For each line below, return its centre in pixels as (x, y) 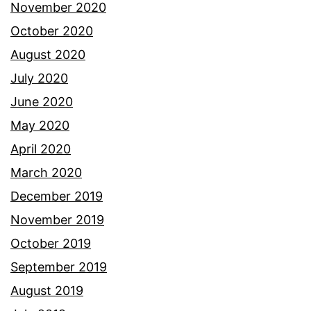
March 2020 (46, 172)
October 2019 (51, 243)
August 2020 (48, 54)
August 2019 (47, 290)
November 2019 (57, 219)
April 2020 (41, 149)
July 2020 (39, 78)
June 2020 (42, 101)
